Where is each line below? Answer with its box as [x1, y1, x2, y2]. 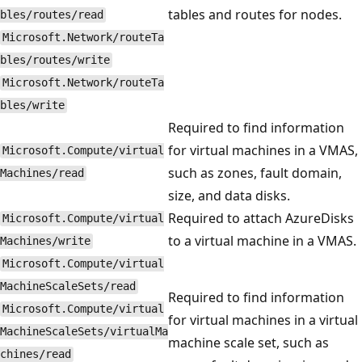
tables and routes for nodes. [168, 5, 342, 23]
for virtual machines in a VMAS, [168, 141, 358, 159]
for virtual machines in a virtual [168, 310, 358, 329]
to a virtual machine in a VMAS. [168, 231, 356, 250]
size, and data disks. [168, 186, 290, 204]
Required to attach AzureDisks [168, 208, 354, 227]
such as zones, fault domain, [168, 163, 342, 182]
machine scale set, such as [168, 333, 329, 351]
